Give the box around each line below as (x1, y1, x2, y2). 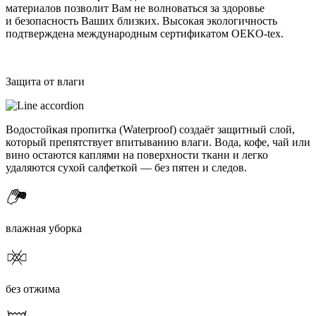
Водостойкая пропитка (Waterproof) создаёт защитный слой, (6, 123, 295, 136)
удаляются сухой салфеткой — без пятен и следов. (6, 162, 247, 174)
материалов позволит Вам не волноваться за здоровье (6, 2, 265, 15)
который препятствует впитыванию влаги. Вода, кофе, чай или (6, 136, 310, 149)
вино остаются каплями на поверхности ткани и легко (6, 149, 268, 162)
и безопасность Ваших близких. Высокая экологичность (6, 15, 277, 28)
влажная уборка (6, 222, 82, 235)
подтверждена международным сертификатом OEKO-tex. (6, 28, 284, 40)
